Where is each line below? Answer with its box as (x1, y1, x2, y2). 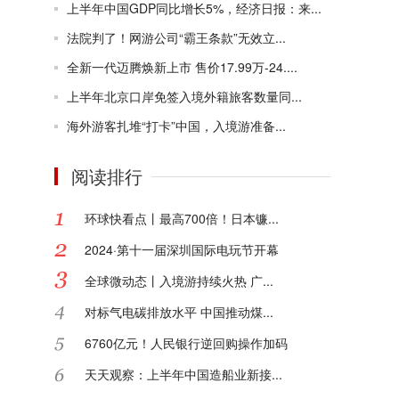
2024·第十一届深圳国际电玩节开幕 (85, 240, 279, 258)
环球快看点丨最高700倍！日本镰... (85, 209, 279, 227)
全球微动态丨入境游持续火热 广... (85, 272, 273, 289)
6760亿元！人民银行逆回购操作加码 (85, 334, 288, 352)
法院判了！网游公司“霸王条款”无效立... (67, 28, 286, 46)
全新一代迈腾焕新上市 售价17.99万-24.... (67, 58, 297, 76)
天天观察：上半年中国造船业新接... (85, 365, 282, 383)
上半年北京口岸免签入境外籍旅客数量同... (67, 87, 302, 105)
